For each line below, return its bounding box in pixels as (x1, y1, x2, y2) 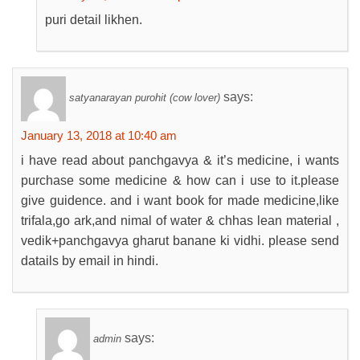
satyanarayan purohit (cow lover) (69, 92, 220, 104)
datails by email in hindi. (21, 254, 158, 268)
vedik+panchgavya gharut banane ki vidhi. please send (21, 234, 339, 247)
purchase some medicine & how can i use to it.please (21, 174, 339, 187)
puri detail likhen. (45, 13, 142, 27)
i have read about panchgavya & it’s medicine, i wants (21, 153, 339, 167)
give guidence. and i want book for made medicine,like (21, 194, 339, 207)
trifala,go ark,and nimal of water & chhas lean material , (21, 214, 339, 227)
